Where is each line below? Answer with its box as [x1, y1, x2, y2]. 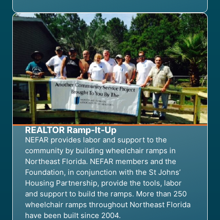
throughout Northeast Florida [87, 199, 191, 209]
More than [136, 189, 173, 198]
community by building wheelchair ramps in [25, 145, 176, 155]
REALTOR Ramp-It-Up [25, 124, 116, 135]
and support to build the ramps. [25, 189, 136, 198]
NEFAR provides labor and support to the [25, 135, 167, 144]
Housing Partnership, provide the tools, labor [25, 178, 182, 188]
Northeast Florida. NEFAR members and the [25, 156, 176, 166]
